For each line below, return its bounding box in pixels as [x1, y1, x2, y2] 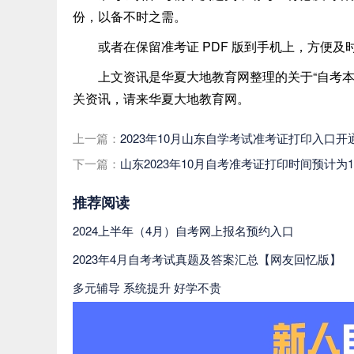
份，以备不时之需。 [73, 6, 186, 25]
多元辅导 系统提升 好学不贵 [73, 278, 221, 296]
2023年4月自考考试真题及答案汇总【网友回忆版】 [73, 250, 341, 267]
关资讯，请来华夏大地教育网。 [73, 88, 250, 107]
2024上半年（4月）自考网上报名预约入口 [73, 221, 294, 239]
